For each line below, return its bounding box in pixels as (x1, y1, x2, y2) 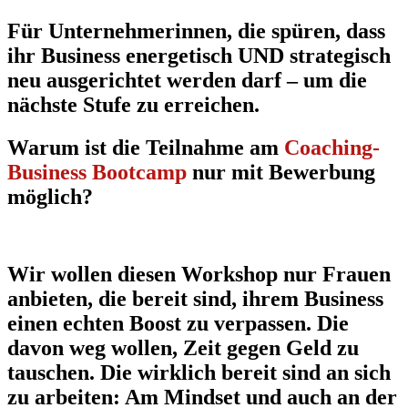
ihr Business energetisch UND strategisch (7, 44, 391, 68)
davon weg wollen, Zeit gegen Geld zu (7, 335, 359, 360)
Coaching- (284, 135, 380, 159)
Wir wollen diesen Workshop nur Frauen (7, 261, 391, 286)
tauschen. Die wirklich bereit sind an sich (7, 360, 391, 384)
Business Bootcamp (7, 159, 187, 184)
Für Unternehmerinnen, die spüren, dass (7, 19, 385, 44)
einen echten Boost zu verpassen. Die (7, 311, 349, 335)
